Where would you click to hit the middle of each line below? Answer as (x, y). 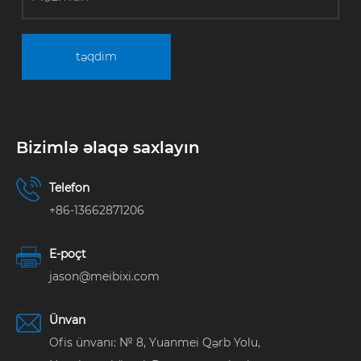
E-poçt (68, 254)
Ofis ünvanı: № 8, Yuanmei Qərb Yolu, (155, 342)
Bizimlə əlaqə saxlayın (108, 147)
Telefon (69, 188)
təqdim (96, 56)
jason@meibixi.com (104, 277)
